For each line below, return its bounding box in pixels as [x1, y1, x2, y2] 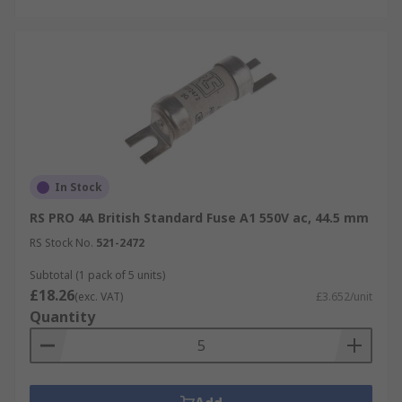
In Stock [55, 179, 102, 195]
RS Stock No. [30, 235, 93, 250]
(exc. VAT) [74, 289, 123, 304]
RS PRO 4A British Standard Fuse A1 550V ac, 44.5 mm [30, 209, 369, 226]
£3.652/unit [316, 289, 372, 304]
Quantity [30, 307, 95, 327]
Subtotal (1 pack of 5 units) [30, 267, 165, 283]
